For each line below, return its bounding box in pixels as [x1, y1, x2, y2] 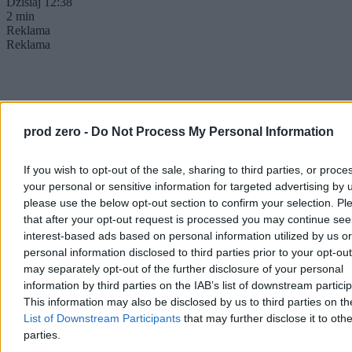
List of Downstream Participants [24, 312, 181, 324]
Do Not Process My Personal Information [91, 125, 334, 138]
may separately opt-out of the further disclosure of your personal [24, 262, 343, 275]
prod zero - [24, 125, 91, 138]
